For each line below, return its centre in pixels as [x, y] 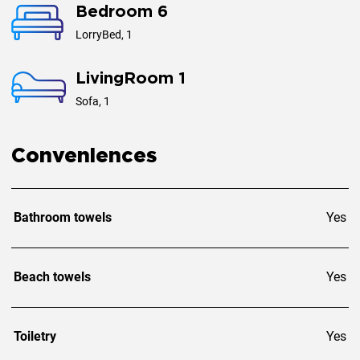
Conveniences [84, 156]
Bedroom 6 [122, 12]
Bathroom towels [63, 217]
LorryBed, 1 [104, 34]
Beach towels [52, 276]
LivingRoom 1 [131, 78]
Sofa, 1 [93, 101]
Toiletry [35, 336]
